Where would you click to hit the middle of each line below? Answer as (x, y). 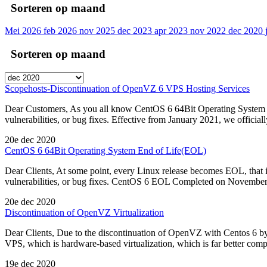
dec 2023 (136, 31)
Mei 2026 (24, 31)
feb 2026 (61, 31)
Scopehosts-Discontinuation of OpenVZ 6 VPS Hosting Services (127, 88)
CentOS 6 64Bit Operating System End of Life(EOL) (105, 150)
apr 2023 (172, 31)
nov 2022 (209, 31)
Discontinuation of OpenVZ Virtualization (84, 212)
